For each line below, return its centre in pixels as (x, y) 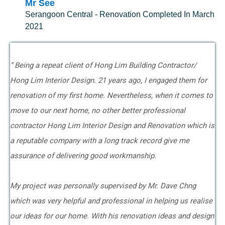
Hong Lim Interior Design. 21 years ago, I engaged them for (108, 80)
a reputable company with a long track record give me (100, 141)
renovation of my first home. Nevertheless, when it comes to (111, 95)
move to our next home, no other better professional (98, 110)
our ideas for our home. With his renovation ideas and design (112, 216)
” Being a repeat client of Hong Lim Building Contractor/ (103, 65)
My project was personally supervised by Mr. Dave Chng (103, 186)
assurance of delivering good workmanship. (84, 156)
